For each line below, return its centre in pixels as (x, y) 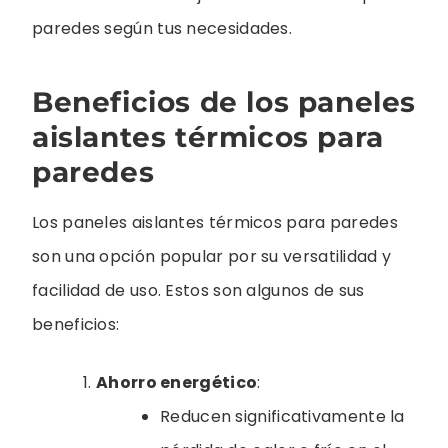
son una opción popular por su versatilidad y (212, 256)
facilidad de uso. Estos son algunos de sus (198, 290)
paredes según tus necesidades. (162, 29)
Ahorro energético (177, 382)
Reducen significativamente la (282, 416)
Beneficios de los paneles (224, 101)
